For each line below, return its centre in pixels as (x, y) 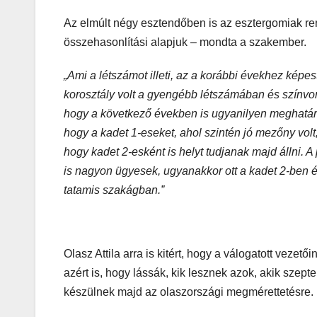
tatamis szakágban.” (114, 190)
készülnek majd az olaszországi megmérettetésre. (189, 292)
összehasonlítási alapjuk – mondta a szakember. (186, 42)
